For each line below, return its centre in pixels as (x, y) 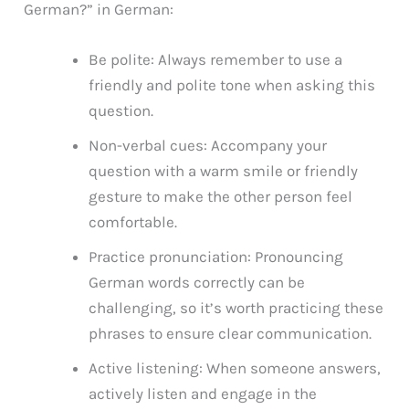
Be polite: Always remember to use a (216, 60)
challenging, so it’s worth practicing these (236, 308)
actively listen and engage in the (203, 394)
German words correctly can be (197, 283)
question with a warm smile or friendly (224, 171)
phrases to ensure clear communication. (231, 334)
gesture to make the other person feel (221, 197)
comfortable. (133, 222)
